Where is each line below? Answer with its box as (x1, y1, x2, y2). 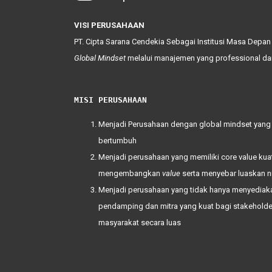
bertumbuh (98, 135, 137, 145)
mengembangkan (98, 168, 162, 178)
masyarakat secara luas (98, 217, 181, 227)
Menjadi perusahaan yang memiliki (98, 152, 221, 161)
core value (221, 152, 259, 161)
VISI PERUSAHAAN (74, 21, 144, 30)
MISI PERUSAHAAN (74, 95, 147, 104)
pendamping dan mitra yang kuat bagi (98, 201, 233, 211)
